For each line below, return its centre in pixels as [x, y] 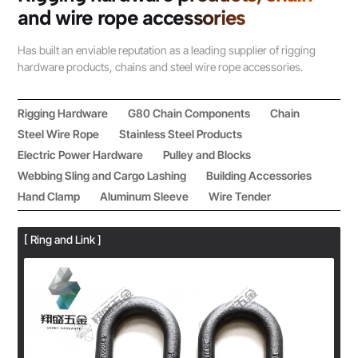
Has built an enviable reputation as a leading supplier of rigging [167, 50]
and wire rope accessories [131, 18]
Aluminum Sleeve [145, 196]
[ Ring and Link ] [63, 239]
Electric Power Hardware [81, 155]
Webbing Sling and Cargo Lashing [102, 175]
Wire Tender [240, 196]
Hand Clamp [49, 196]
